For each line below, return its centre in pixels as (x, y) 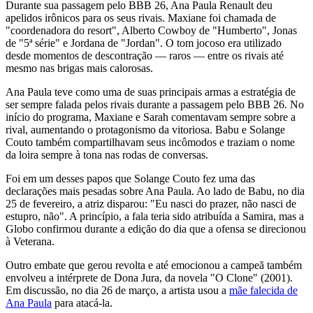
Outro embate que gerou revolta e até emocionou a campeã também (154, 265)
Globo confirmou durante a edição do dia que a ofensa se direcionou (156, 228)
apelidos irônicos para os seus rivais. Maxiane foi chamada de (141, 17)
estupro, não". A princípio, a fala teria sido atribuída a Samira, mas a (155, 216)
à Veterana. (30, 241)
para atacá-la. (82, 303)
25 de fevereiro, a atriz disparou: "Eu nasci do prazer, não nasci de (151, 203)
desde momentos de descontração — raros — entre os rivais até (145, 55)
